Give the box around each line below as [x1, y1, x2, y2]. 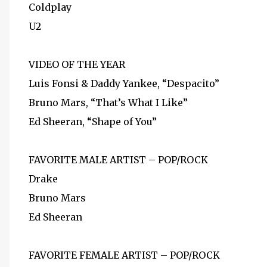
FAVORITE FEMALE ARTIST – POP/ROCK [29, 249, 220, 261]
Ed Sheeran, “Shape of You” [29, 116, 157, 128]
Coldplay [29, 1, 72, 13]
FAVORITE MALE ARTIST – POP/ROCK [29, 154, 208, 166]
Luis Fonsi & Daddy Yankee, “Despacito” [29, 77, 219, 89]
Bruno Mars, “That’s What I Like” [29, 97, 188, 108]
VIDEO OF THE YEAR [29, 58, 125, 70]
